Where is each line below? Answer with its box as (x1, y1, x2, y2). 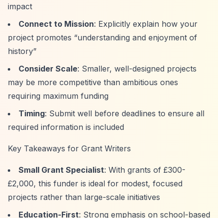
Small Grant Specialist (18, 165, 104, 175)
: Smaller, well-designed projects (77, 64, 197, 73)
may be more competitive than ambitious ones (8, 77, 178, 87)
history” (8, 46, 36, 56)
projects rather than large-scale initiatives (8, 192, 160, 202)
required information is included (8, 122, 124, 132)
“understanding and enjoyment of (74, 33, 197, 42)
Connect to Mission (18, 19, 94, 29)
